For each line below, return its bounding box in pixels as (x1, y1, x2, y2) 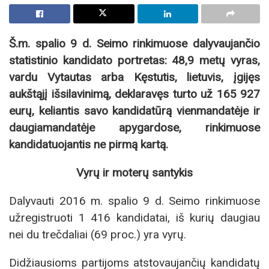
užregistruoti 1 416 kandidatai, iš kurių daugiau (9, 211, 260, 225)
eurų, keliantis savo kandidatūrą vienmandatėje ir (9, 103, 260, 118)
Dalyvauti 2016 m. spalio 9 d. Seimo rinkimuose (9, 194, 260, 208)
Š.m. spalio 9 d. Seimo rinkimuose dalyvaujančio (9, 36, 260, 50)
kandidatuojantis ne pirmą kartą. (9, 137, 168, 151)
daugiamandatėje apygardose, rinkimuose (9, 120, 260, 134)
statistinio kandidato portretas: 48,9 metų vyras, (9, 53, 260, 67)
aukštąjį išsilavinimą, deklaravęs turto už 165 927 (9, 86, 260, 101)
